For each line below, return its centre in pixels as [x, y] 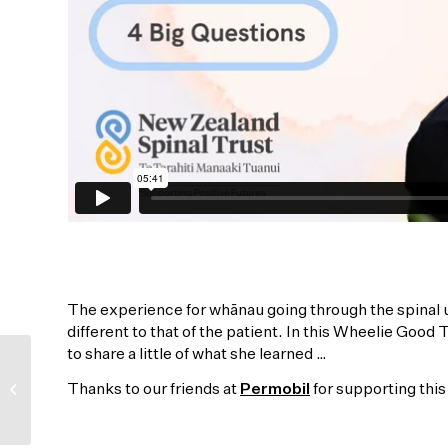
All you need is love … [99, 379]
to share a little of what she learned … [197, 354]
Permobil [275, 390]
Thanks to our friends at [153, 390]
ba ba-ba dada [80, 400]
